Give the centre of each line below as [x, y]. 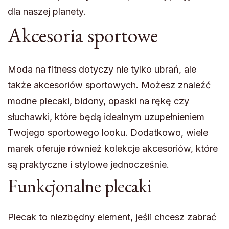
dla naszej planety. [47, 12]
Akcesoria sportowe [83, 36]
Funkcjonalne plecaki [80, 186]
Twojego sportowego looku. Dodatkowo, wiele [108, 133]
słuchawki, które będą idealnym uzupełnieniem [106, 117]
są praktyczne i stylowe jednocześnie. [88, 165]
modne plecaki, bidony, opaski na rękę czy [98, 101]
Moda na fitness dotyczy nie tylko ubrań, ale [102, 70]
